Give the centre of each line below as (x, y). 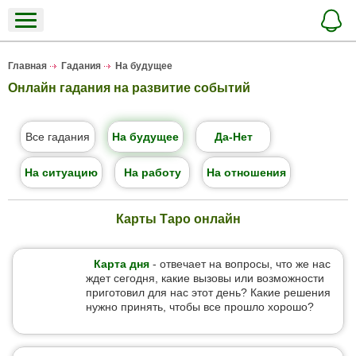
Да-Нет (233, 137)
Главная (27, 66)
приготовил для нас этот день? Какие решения (208, 292)
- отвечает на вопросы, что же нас (240, 264)
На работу (152, 172)
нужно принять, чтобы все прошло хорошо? (200, 307)
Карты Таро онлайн (178, 219)
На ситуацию (61, 172)
